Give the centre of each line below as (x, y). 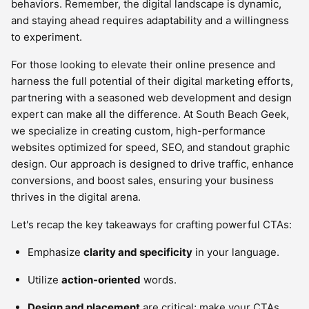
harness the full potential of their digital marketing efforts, (152, 81)
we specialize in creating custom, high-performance (138, 131)
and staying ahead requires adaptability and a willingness (150, 20)
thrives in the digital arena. (76, 197)
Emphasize (56, 252)
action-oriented (101, 280)
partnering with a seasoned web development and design (151, 98)
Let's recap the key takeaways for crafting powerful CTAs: (151, 225)
